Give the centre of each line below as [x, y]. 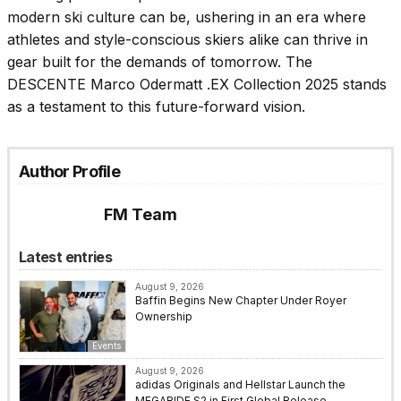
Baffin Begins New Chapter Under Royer [241, 301]
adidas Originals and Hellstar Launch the [240, 385]
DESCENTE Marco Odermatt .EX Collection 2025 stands [197, 85]
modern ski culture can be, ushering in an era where [187, 17]
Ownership [164, 317]
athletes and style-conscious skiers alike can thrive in [188, 40]
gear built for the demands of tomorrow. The [160, 62]
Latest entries [66, 257]
